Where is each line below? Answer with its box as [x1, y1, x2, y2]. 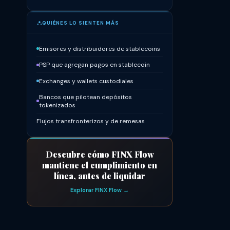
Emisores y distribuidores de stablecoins [39, 44, 160, 53]
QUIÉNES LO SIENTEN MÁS [42, 19, 120, 26]
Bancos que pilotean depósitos [39, 92, 132, 101]
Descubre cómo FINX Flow [45, 148, 154, 160]
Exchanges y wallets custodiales [39, 76, 133, 85]
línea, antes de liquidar [54, 170, 145, 181]
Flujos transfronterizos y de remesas [36, 117, 145, 126]
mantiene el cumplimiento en [42, 159, 157, 170]
